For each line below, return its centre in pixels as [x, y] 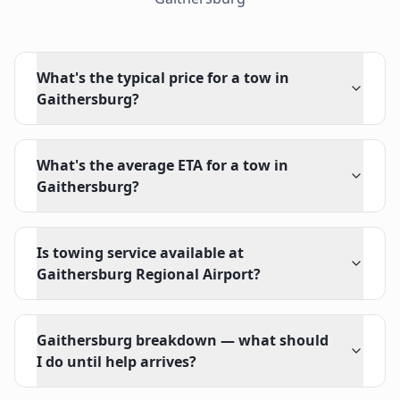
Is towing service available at [140, 253]
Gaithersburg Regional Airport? [149, 274]
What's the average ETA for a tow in [162, 165]
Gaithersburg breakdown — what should [183, 340]
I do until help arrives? [117, 362]
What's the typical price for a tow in [163, 78]
